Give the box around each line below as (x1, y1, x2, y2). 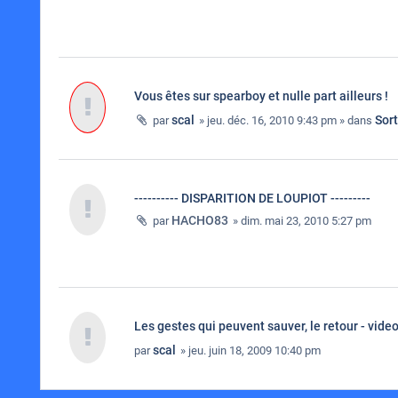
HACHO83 (171, 213, 228, 227)
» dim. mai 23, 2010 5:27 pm (230, 214, 371, 227)
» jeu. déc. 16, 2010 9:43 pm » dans (196, 114, 375, 127)
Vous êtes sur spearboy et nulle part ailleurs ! (134, 89, 388, 103)
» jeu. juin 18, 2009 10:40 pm (178, 344, 321, 357)
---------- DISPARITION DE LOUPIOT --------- (134, 191, 370, 205)
